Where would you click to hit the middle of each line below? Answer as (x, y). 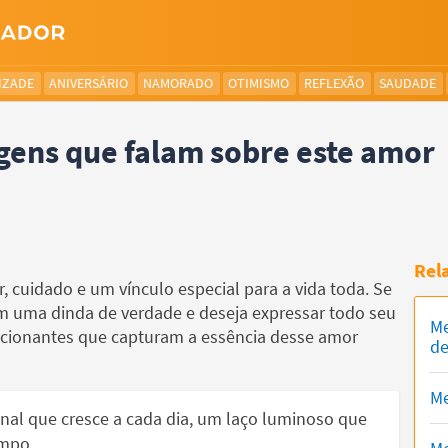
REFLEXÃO (334, 83)
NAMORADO (178, 83)
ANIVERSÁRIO (88, 83)
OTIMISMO (258, 83)
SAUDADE (407, 83)
